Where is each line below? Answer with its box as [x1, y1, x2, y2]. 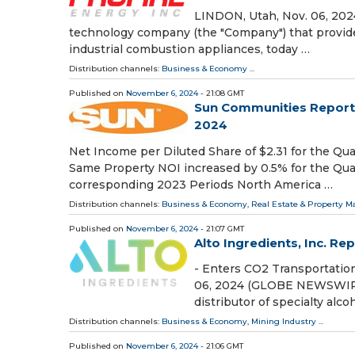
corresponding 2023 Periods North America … [69, 177, 333, 192]
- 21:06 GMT [198, 340, 243, 351]
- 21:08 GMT [198, 88, 244, 99]
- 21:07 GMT [198, 223, 244, 234]
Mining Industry [251, 315, 316, 326]
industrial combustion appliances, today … [69, 42, 310, 57]
